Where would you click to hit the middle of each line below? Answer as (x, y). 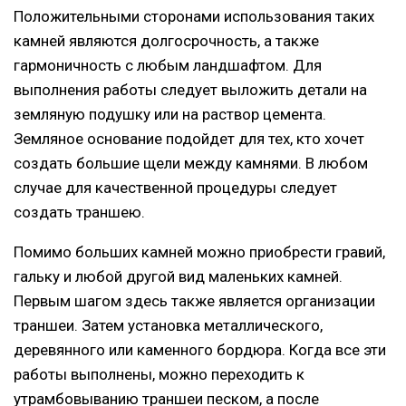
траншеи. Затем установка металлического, (168, 326)
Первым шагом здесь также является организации (194, 301)
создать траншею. (79, 213)
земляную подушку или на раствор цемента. (170, 115)
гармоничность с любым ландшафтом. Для (168, 66)
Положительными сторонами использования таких (194, 17)
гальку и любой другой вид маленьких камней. (178, 277)
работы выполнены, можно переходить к (159, 375)
